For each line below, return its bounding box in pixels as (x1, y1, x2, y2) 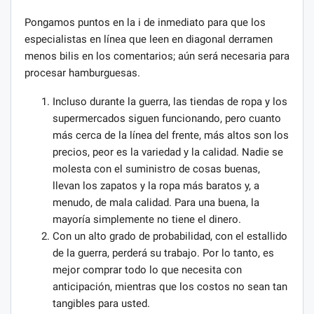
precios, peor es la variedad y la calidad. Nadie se (53, 145, 283, 158)
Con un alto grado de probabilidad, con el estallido (53, 229, 287, 243)
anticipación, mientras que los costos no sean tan (53, 280, 287, 293)
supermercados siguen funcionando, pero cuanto (53, 111, 281, 125)
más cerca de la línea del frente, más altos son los (53, 128, 289, 142)
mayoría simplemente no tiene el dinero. (53, 212, 241, 226)
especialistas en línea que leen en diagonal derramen (25, 32, 273, 46)
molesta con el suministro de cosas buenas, (53, 162, 260, 175)
